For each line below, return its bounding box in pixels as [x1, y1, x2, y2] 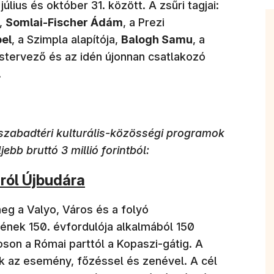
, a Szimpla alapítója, [12, 32, 121, 46]
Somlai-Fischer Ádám [6, 15, 123, 29]
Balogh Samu [121, 32, 193, 46]
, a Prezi [123, 15, 165, 29]
